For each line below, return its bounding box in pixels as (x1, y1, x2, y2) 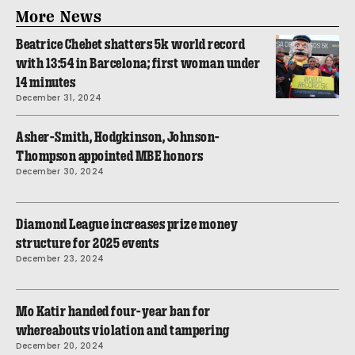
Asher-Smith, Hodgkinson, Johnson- (16, 129, 220, 144)
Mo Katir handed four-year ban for (16, 303, 211, 319)
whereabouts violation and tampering (16, 323, 230, 338)
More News (16, 6, 102, 26)
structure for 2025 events (16, 235, 159, 250)
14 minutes (16, 74, 75, 90)
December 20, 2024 (16, 339, 105, 352)
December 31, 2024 (16, 91, 102, 104)
